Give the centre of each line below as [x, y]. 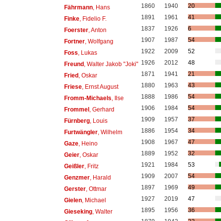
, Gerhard [102, 109]
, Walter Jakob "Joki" [111, 64]
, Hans [101, 7]
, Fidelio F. [93, 18]
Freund [74, 64]
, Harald [100, 177]
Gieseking [78, 211]
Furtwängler [81, 132]
